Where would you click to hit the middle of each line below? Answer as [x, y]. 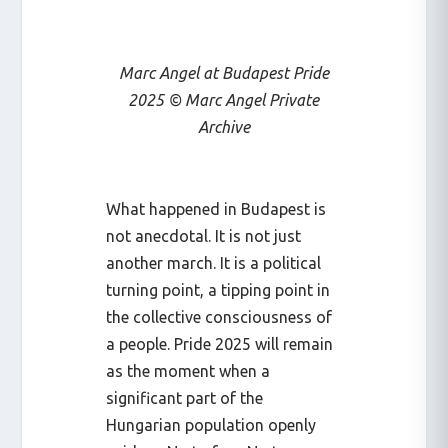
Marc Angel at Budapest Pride [223, 72]
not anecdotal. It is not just [204, 235]
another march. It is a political [214, 262]
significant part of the [185, 397]
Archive [223, 126]
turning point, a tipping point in [218, 289]
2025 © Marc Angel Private [224, 99]
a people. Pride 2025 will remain [220, 343]
